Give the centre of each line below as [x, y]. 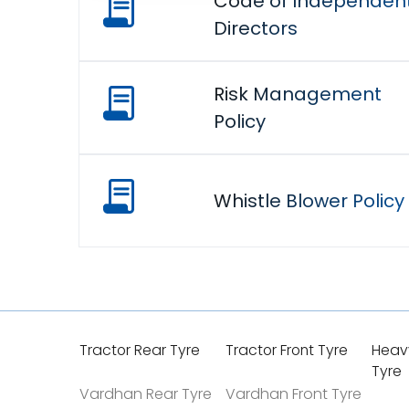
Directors [256, 28]
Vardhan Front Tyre [294, 394]
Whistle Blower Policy [309, 201]
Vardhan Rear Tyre [146, 394]
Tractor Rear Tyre [140, 350]
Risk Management [298, 94]
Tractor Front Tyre [287, 350]
